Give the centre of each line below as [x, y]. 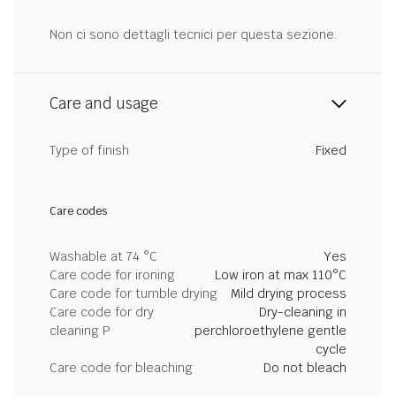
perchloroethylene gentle [270, 331]
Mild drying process [289, 293]
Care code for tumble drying [133, 293]
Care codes [78, 211]
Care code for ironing [112, 275]
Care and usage [104, 103]
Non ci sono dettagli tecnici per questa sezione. [193, 34]
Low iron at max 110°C [281, 275]
